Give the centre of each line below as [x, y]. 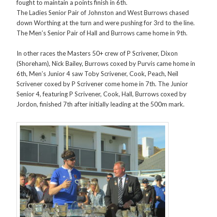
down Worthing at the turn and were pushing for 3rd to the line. [106, 23]
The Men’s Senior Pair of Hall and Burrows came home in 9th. [102, 33]
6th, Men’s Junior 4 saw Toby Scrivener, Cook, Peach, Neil [98, 73]
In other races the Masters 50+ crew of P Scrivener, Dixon [97, 53]
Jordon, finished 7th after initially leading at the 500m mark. [101, 104]
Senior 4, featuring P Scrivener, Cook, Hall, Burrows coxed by [102, 94]
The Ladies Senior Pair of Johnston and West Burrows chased [103, 12]
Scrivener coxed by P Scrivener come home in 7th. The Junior [102, 84]
